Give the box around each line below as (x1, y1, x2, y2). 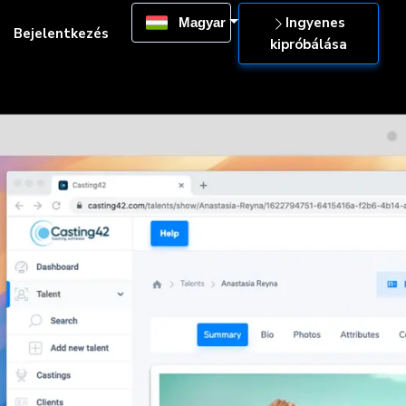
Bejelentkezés (13, 24, 109, 43)
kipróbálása (270, 35, 347, 53)
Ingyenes (285, 14, 345, 32)
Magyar (174, 14, 226, 30)
